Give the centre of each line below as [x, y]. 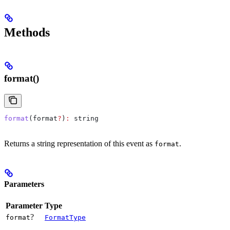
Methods [27, 33]
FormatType [65, 218]
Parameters [24, 184]
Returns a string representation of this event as [79, 143]
